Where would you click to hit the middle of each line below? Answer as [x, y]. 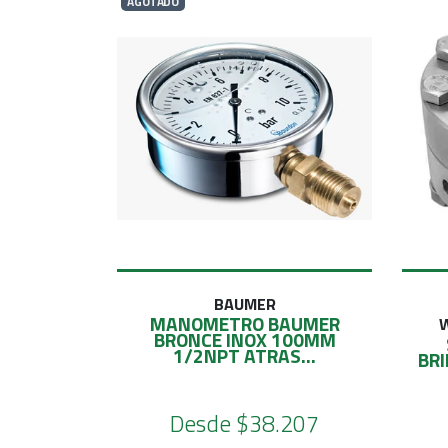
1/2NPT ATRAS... [244, 355]
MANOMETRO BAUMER [244, 323]
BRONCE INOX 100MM [244, 339]
